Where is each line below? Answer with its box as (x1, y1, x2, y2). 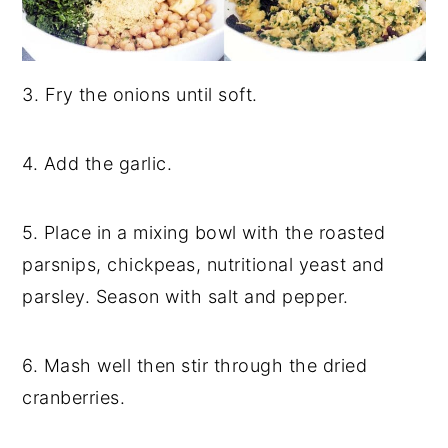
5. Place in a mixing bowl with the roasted (22, 221, 386, 243)
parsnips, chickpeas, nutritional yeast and (22, 253, 385, 275)
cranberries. (22, 386, 126, 408)
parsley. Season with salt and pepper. (22, 285, 349, 307)
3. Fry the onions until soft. (22, 83, 258, 105)
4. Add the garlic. (22, 152, 173, 174)
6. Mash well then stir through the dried (22, 354, 368, 376)
